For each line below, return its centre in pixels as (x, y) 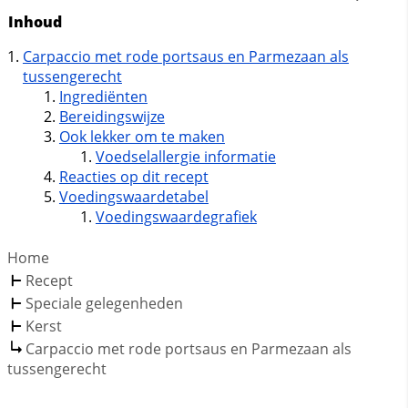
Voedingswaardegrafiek (176, 216)
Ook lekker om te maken (142, 136)
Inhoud (35, 21)
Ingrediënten (103, 96)
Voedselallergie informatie (185, 156)
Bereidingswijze (112, 116)
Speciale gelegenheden (104, 303)
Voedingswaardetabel (133, 196)
